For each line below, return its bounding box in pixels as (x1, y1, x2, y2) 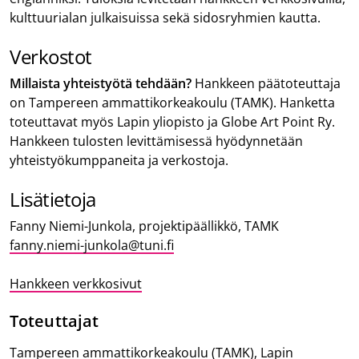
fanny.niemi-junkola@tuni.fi (10, 236, 174, 254)
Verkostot (10, 42, 101, 70)
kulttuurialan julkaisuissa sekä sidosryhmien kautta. (10, 8, 327, 26)
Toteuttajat (10, 309, 99, 332)
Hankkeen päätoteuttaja (192, 74, 341, 92)
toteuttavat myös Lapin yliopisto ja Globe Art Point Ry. (10, 112, 335, 131)
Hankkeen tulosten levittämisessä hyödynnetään (10, 131, 303, 150)
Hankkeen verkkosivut (10, 274, 142, 292)
